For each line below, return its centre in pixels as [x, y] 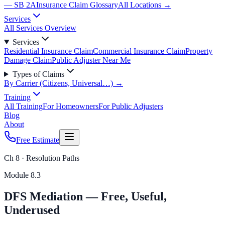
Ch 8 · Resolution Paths [42, 158]
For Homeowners [71, 106]
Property [199, 51]
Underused [32, 210]
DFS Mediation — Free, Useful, [85, 196]
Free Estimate [38, 140]
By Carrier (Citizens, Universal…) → [64, 83]
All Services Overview [40, 28]
